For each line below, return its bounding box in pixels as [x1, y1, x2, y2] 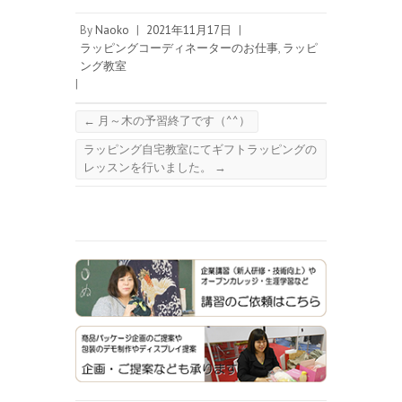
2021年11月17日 [146, 22, 232, 39]
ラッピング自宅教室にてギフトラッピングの [83, 142, 317, 158]
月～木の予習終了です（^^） [95, 113, 250, 129]
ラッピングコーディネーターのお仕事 [80, 40, 278, 57]
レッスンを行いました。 [83, 160, 214, 176]
